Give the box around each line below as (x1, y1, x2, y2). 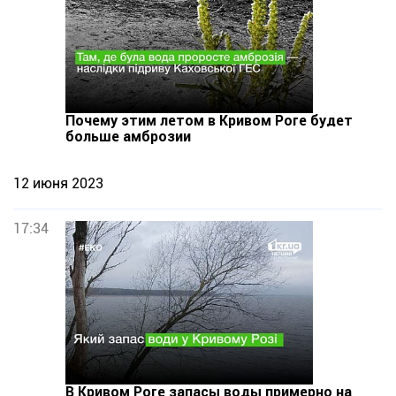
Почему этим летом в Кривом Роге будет (65, 112, 353, 129)
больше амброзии (65, 128, 191, 145)
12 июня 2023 (13, 175, 103, 192)
